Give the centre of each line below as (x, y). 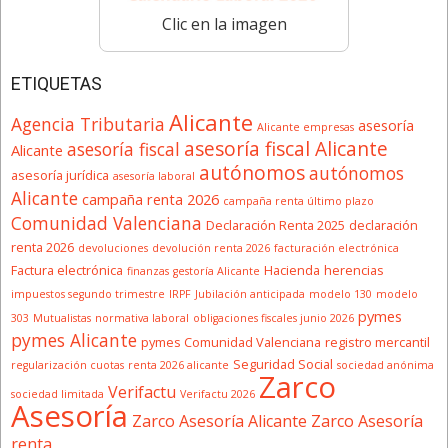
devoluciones (113, 248)
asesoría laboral (154, 176)
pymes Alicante (74, 340)
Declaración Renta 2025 (275, 225)
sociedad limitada (57, 394)
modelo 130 (340, 294)
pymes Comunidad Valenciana (231, 342)
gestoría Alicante (216, 271)
